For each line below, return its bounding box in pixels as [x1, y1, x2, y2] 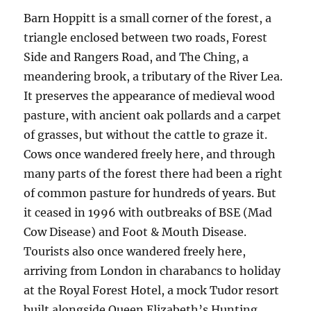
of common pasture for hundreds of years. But [24, 185, 277, 200]
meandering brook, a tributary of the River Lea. [24, 69, 283, 83]
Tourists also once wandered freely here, [24, 244, 246, 258]
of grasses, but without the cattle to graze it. [24, 127, 268, 142]
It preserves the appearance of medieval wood [24, 88, 276, 103]
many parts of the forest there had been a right [24, 166, 283, 180]
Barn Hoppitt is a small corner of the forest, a [24, 10, 272, 25]
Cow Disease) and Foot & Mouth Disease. [24, 224, 247, 239]
